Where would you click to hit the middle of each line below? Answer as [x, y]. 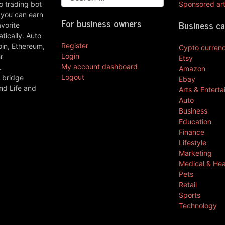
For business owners [101, 23]
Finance [192, 132]
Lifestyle [193, 142]
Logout [73, 77]
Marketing [195, 153]
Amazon [192, 68]
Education [195, 121]
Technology [198, 205]
